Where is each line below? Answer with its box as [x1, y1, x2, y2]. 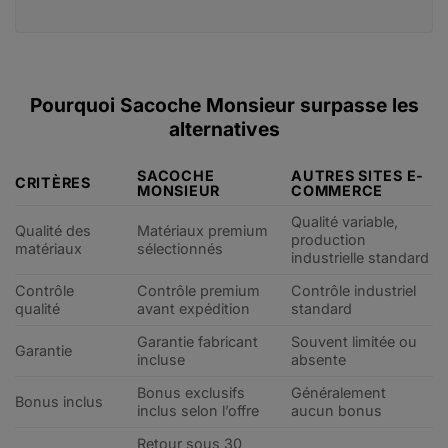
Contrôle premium [137, 281, 261, 299]
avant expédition [137, 299, 251, 317]
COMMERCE [291, 181, 383, 199]
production [291, 230, 367, 248]
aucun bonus [291, 401, 383, 419]
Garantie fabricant [137, 332, 259, 350]
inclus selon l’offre [137, 401, 260, 419]
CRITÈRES [15, 173, 91, 191]
